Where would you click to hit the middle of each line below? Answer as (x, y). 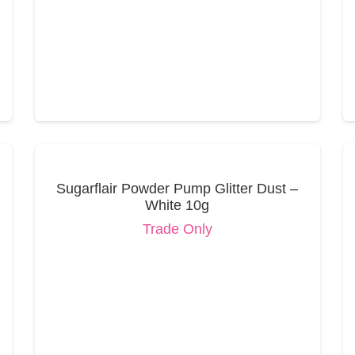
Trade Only (177, 229)
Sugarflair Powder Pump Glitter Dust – (177, 188)
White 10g (177, 205)
